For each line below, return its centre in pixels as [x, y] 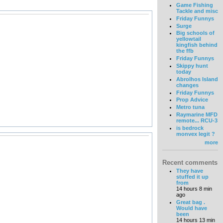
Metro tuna [190, 107]
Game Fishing [194, 5]
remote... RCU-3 [197, 121]
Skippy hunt [192, 66]
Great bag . [190, 202]
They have [189, 171]
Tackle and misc [197, 11]
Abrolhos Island [197, 79]
